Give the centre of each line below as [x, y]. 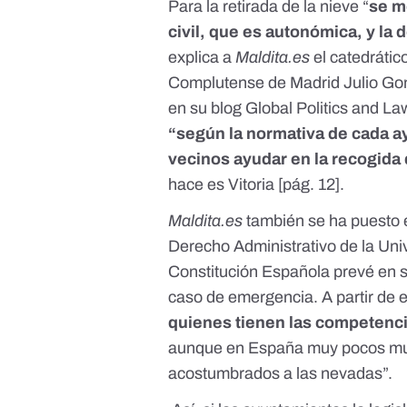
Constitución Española [251, 272]
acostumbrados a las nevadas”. [283, 374]
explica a [202, 58]
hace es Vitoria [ [226, 185]
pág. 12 [309, 185]
